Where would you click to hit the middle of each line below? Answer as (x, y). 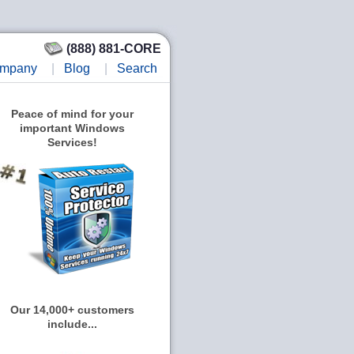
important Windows (72, 128)
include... (72, 324)
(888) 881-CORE (114, 49)
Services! (72, 142)
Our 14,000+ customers (72, 310)
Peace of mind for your (72, 114)
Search (137, 68)
